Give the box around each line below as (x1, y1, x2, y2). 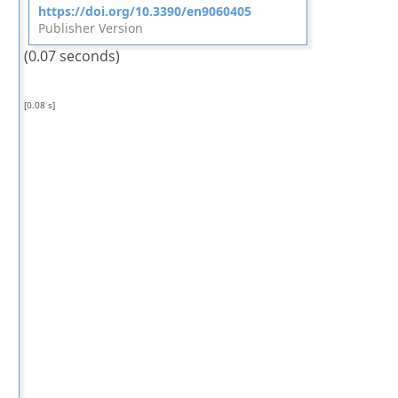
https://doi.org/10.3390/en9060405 (37, 3, 251, 20)
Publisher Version (37, 20, 143, 36)
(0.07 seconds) (23, 46, 120, 66)
